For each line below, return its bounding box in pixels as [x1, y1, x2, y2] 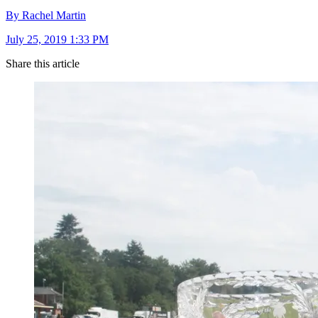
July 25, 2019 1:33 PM [6, 33, 109, 46]
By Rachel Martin [6, 9, 86, 22]
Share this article [6, 57, 79, 70]
